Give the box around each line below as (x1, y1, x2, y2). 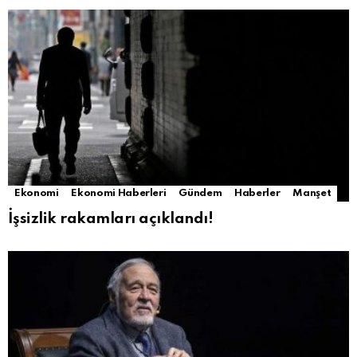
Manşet (292, 188, 331, 199)
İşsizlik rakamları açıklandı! (8, 211, 214, 227)
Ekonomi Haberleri (71, 188, 167, 199)
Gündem (178, 188, 222, 199)
